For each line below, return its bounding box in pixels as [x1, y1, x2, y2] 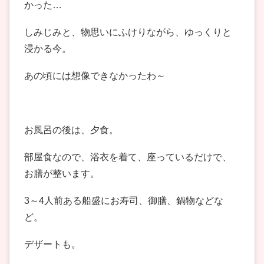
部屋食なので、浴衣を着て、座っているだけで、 [24, 152, 232, 163]
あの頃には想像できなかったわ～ [24, 71, 166, 81]
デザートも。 [24, 239, 81, 250]
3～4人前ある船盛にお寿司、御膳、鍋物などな [24, 196, 223, 206]
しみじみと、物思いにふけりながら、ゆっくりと [24, 27, 232, 38]
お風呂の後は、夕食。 [24, 125, 118, 136]
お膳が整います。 [24, 169, 100, 179]
